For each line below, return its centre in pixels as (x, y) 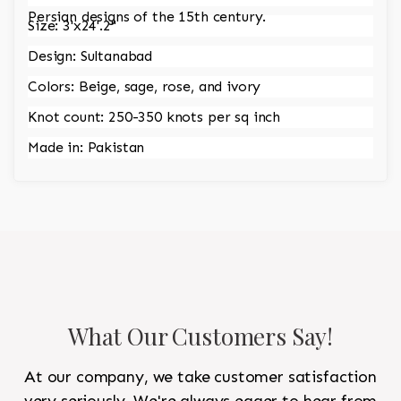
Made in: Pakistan (86, 148)
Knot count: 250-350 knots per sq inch (154, 117)
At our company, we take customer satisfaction (200, 377)
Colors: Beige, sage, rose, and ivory (145, 87)
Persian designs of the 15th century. (147, 17)
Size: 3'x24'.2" (72, 26)
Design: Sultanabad (90, 56)
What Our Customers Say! (200, 337)
